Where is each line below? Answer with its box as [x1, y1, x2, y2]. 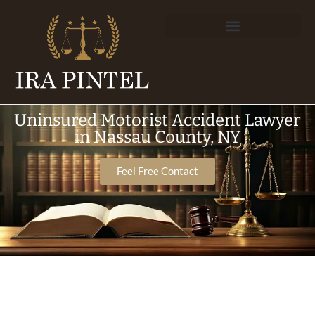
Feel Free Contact [117, 164, 198, 177]
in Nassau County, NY [75, 127, 240, 147]
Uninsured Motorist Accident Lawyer [14, 110, 301, 130]
